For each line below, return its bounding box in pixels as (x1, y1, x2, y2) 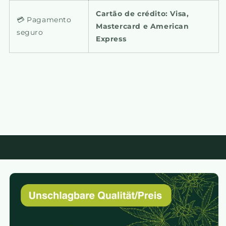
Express (96, 34, 127, 43)
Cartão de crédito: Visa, (96, 9, 189, 18)
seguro (17, 27, 43, 37)
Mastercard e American (96, 21, 189, 31)
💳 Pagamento (17, 15, 72, 24)
